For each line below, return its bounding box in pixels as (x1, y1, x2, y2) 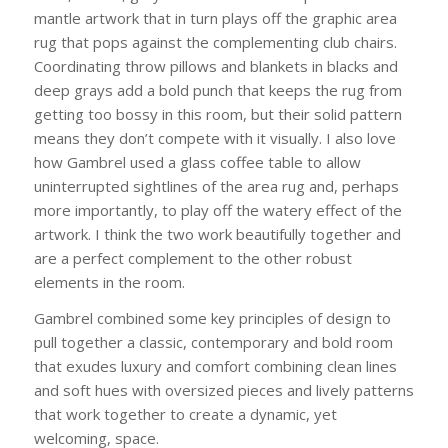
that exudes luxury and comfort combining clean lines (33, 356, 397, 377)
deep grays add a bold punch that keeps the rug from (33, 79, 402, 100)
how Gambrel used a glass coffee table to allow (33, 151, 361, 172)
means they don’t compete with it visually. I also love (33, 127, 396, 148)
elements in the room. (33, 271, 185, 292)
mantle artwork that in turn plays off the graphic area (33, 7, 397, 28)
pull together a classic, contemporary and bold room (33, 332, 393, 353)
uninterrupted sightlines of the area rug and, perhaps (33, 175, 399, 196)
